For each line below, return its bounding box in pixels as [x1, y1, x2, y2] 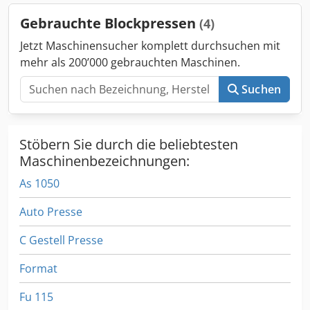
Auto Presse [19, 203, 82, 219]
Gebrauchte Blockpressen [20, 13, 199, 33]
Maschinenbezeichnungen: [19, 151, 190, 170]
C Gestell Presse [19, 232, 103, 248]
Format [19, 260, 57, 276]
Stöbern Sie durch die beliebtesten [19, 134, 238, 154]
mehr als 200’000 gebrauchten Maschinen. [20, 54, 240, 70]
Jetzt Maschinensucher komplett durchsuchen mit [20, 37, 280, 53]
